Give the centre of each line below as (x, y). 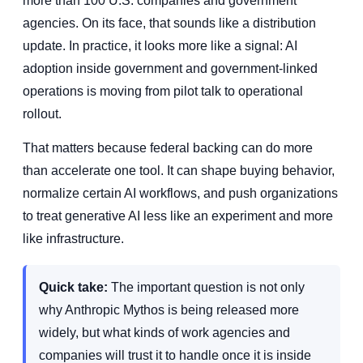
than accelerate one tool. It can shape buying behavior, (179, 170)
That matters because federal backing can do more (168, 147)
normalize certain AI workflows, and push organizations (180, 193)
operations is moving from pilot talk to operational (163, 91)
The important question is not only (206, 287)
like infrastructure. (73, 238)
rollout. (42, 113)
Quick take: (73, 287)
